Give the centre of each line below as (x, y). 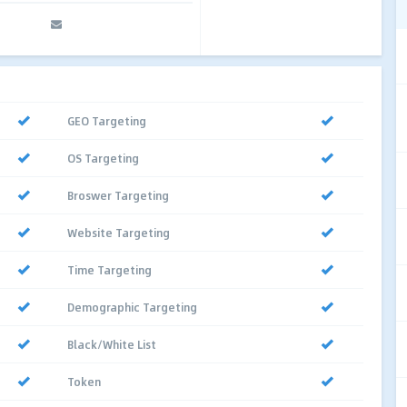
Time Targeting (109, 269)
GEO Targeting (107, 120)
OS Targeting (103, 158)
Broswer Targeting (118, 195)
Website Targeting (119, 232)
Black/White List (112, 344)
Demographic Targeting (132, 307)
